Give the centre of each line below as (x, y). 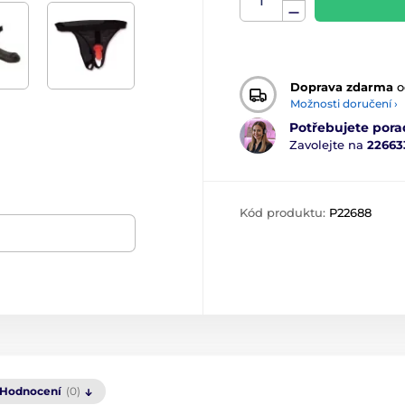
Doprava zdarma (342, 86)
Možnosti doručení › (344, 103)
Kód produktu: (284, 213)
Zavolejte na (328, 144)
